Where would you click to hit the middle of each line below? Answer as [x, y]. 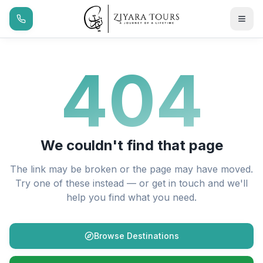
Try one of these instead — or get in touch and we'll [131, 183]
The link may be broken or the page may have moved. [131, 169]
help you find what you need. [131, 197]
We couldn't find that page [131, 145]
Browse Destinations [136, 236]
